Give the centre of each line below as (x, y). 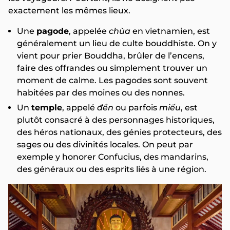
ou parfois (136, 108)
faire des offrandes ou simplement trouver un (112, 68)
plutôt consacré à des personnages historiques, (116, 120)
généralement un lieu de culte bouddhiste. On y (117, 43)
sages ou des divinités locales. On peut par (105, 145)
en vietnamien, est (170, 31)
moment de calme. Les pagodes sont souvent (112, 80)
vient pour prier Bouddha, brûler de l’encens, (111, 56)
